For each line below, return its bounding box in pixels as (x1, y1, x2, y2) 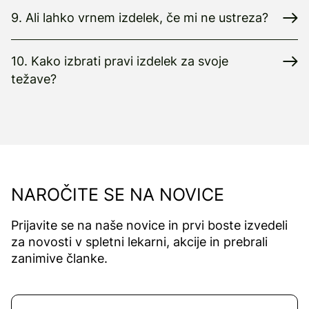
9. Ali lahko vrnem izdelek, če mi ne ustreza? (11, 10, 268, 26)
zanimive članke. (11, 251, 108, 266)
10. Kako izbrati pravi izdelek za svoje (11, 54, 228, 69)
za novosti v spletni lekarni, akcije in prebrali (11, 235, 268, 250)
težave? (11, 72, 57, 87)
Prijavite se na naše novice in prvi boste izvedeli (11, 218, 288, 233)
